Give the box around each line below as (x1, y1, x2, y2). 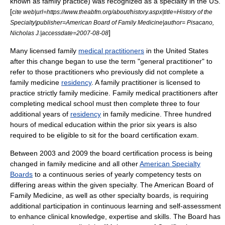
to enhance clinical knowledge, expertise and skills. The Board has (10, 212, 220, 220)
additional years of (10, 110, 70, 118)
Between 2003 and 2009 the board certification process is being (10, 149, 212, 157)
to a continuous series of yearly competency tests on (33, 170, 201, 178)
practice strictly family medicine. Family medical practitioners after (10, 89, 218, 97)
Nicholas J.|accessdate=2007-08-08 (10, 30, 108, 36)
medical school (47, 99, 94, 107)
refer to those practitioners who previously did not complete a (10, 68, 204, 76)
